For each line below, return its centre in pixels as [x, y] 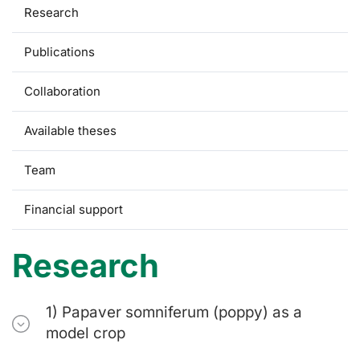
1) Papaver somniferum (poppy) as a [174, 313]
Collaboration [62, 92]
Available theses [70, 131]
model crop [86, 333]
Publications [59, 52]
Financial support [74, 210]
